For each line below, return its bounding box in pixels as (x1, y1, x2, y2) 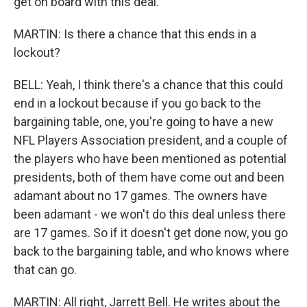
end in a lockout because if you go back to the (14, 95, 261, 110)
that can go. (14, 262, 77, 277)
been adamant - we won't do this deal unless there (14, 206, 286, 221)
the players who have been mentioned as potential (14, 151, 286, 166)
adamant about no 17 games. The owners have (14, 188, 267, 203)
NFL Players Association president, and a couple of (14, 132, 288, 147)
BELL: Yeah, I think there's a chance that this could (14, 77, 283, 92)
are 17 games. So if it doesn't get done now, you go (14, 225, 288, 240)
